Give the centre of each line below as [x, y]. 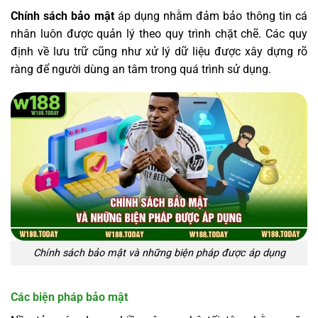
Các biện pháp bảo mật [69, 297]
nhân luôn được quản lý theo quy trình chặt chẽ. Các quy [159, 33]
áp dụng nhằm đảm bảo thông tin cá [211, 16]
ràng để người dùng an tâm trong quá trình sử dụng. [141, 69]
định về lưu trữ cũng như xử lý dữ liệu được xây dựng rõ [159, 51]
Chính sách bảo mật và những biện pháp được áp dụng [159, 253]
